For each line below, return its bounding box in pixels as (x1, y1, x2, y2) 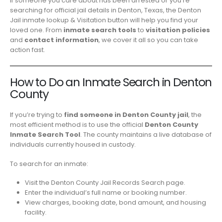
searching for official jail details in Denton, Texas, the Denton (10, 5, 201, 15)
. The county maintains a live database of (80, 130, 212, 140)
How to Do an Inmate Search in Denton (10, 74, 212, 91)
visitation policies (146, 25, 210, 35)
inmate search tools (63, 25, 136, 35)
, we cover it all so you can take (99, 35, 198, 45)
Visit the (24, 178, 51, 188)
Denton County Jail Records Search (51, 178, 165, 188)
